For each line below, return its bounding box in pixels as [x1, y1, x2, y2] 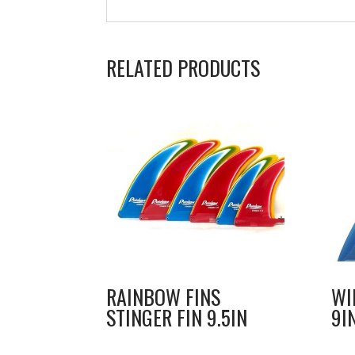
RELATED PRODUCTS [106, 52, 261, 84]
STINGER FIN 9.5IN [106, 301, 248, 333]
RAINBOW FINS [106, 281, 221, 312]
